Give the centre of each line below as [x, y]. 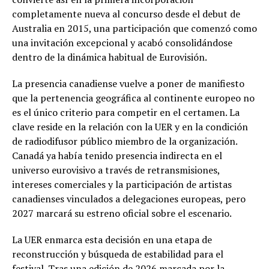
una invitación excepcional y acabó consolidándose [122, 42]
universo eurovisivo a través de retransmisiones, [116, 170]
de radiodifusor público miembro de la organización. [125, 141]
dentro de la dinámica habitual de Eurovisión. [110, 57]
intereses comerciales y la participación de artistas [122, 184]
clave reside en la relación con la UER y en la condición [130, 126]
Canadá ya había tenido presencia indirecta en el [117, 155]
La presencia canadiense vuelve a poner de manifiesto [128, 83]
